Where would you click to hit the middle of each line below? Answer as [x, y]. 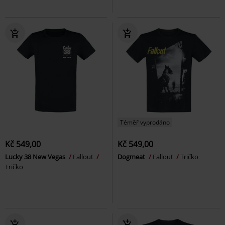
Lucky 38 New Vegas [36, 157]
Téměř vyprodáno [145, 123]
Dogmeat [132, 157]
